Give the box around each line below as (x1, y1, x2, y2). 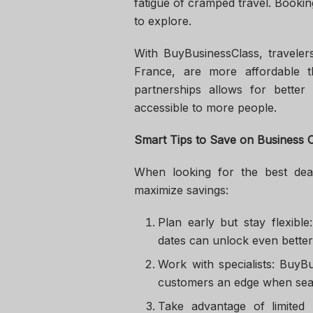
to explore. (134, 14, 191, 29)
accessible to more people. (134, 101, 277, 115)
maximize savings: (134, 183, 228, 198)
